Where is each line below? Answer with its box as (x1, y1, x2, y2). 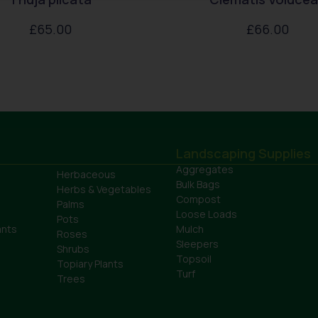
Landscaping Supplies (176, 145, 311, 163)
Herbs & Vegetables (57, 182, 151, 197)
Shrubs (57, 242, 89, 256)
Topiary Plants (57, 257, 124, 271)
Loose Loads (176, 207, 237, 221)
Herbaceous (57, 168, 116, 182)
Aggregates (176, 163, 234, 177)
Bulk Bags (176, 177, 220, 192)
